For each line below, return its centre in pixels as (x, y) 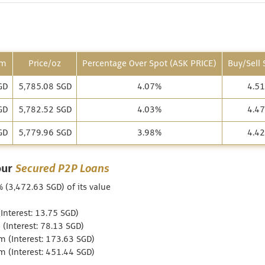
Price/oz (45, 64)
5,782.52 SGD (45, 110)
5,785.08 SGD (45, 87)
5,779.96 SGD (45, 133)
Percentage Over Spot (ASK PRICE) (149, 64)
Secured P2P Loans (62, 169)
